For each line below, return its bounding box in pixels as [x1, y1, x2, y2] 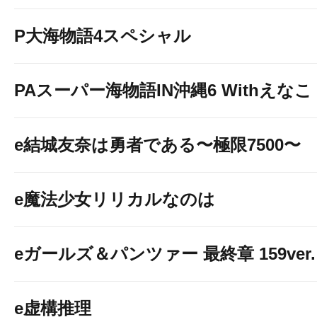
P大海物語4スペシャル [14, 26, 191, 45]
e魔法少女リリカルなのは [14, 190, 215, 209]
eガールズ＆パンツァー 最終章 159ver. [14, 244, 316, 263]
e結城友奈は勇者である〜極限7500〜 [14, 135, 301, 154]
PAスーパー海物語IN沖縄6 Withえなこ [14, 81, 312, 100]
